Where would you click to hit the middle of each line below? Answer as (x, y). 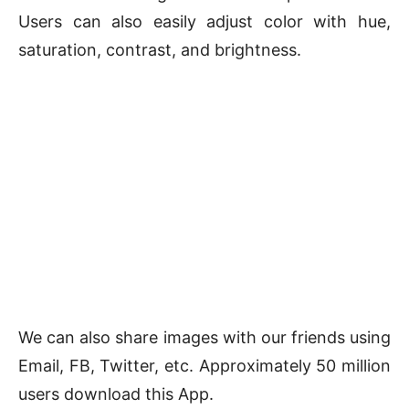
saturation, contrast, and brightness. (160, 50)
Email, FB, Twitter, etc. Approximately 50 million (204, 366)
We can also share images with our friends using (204, 338)
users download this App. (116, 394)
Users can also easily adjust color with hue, (204, 22)
